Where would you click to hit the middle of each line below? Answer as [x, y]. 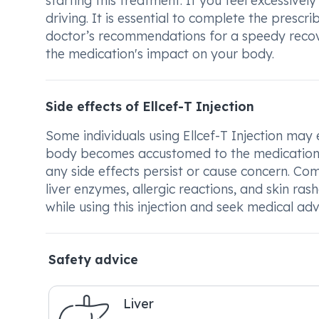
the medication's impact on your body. [160, 53]
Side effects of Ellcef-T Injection [150, 106]
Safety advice [93, 259]
